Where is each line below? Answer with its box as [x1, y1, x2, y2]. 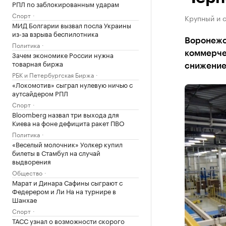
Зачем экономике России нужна [12, 49, 114, 60]
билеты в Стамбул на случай [12, 147, 100, 157]
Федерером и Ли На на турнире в [12, 186, 116, 196]
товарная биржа [12, 58, 63, 68]
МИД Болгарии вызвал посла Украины [12, 20, 131, 30]
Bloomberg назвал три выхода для [12, 109, 119, 119]
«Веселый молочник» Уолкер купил [12, 139, 123, 149]
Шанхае [12, 194, 37, 204]
